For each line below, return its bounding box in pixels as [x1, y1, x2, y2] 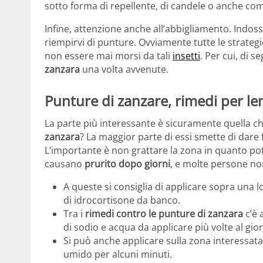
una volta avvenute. [80, 63, 168, 76]
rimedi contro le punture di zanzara [83, 207, 243, 220]
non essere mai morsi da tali [45, 49, 173, 63]
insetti [173, 49, 200, 63]
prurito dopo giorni [85, 157, 170, 170]
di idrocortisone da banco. [63, 193, 180, 207]
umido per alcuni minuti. [63, 247, 172, 261]
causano [45, 157, 85, 170]
